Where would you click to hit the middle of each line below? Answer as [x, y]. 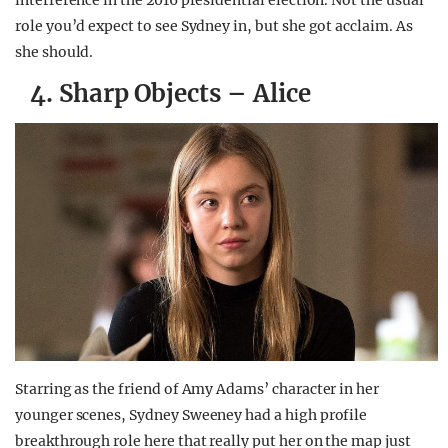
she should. [54, 52]
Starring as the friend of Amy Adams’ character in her [197, 389]
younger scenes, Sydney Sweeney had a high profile [191, 415]
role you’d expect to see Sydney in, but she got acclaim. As [214, 26]
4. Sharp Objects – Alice [170, 94]
